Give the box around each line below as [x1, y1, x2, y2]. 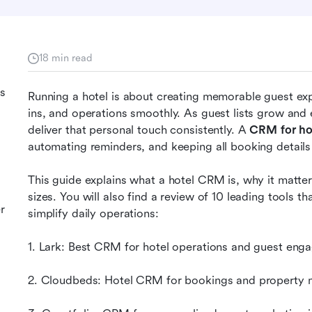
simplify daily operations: [28, 207, 159, 220]
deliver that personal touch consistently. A [28, 123, 250, 136]
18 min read [39, 52, 93, 64]
